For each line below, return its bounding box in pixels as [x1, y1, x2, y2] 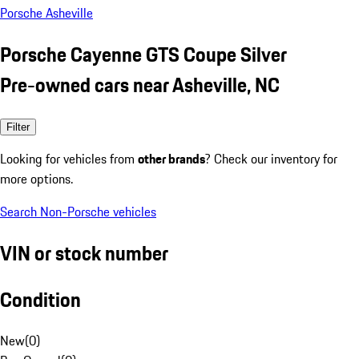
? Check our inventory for [205, 148, 337, 168]
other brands [138, 148, 205, 168]
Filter [6, 120, 30, 133]
